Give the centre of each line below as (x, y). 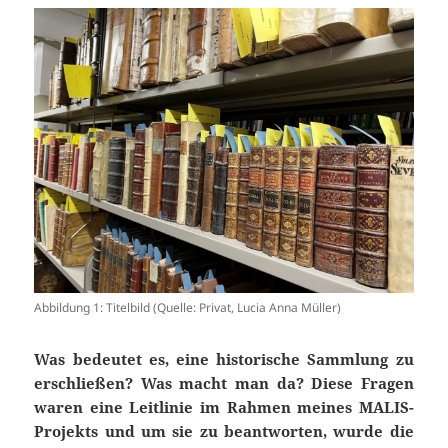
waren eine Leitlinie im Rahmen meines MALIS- (224, 406)
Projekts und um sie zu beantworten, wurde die (224, 430)
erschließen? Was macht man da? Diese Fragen (224, 382)
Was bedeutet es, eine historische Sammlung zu (224, 358)
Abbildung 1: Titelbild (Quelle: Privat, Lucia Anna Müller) (188, 307)
